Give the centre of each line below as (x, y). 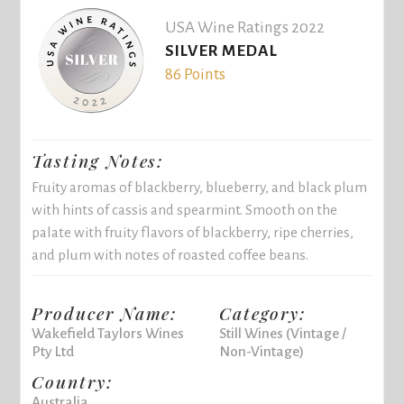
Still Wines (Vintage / (282, 334)
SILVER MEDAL (221, 51)
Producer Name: (105, 313)
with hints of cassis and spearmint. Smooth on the (185, 210)
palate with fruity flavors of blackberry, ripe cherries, (193, 232)
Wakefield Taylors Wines (108, 334)
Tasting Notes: (98, 161)
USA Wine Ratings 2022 (244, 28)
